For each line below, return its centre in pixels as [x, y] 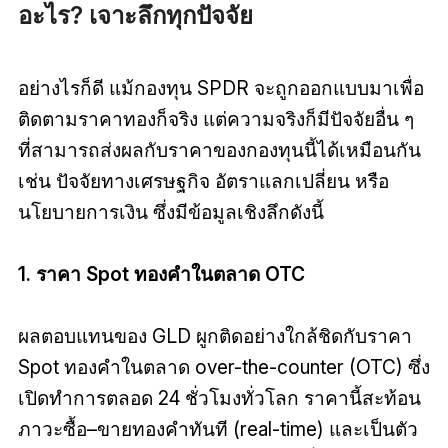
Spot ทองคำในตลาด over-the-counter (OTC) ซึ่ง [223, 367]
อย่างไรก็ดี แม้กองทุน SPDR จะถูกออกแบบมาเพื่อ [220, 88]
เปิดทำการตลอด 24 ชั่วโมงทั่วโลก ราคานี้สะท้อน [219, 398]
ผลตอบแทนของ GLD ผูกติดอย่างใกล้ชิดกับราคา [214, 336]
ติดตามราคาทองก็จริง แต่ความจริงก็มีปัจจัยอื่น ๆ [215, 119]
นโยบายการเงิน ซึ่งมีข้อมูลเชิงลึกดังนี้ [170, 212]
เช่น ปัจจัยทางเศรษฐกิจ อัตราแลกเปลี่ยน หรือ [203, 181]
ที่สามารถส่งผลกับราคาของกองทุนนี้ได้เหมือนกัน [219, 150]
